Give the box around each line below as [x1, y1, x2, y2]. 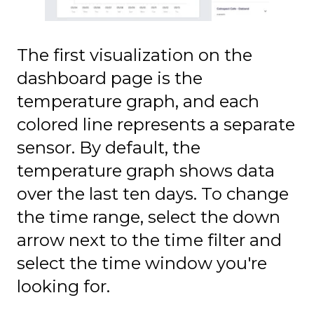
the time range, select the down [17, 207, 280, 228]
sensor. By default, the [17, 137, 200, 158]
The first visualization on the [17, 45, 252, 66]
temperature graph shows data [17, 161, 275, 182]
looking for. [17, 276, 110, 297]
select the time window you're [17, 253, 267, 274]
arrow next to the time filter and [17, 230, 282, 251]
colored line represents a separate [17, 114, 295, 135]
